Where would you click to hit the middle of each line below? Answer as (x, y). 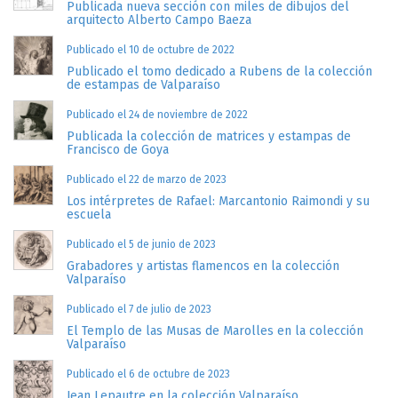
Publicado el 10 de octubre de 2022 (150, 50)
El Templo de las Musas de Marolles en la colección (215, 331)
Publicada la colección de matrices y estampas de (208, 136)
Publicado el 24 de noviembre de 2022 (157, 115)
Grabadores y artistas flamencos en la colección (203, 266)
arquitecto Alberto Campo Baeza (159, 20)
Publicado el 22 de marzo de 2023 (146, 179)
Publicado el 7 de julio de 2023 (139, 309)
